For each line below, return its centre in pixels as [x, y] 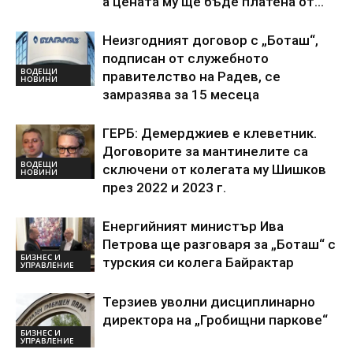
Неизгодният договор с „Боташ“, [210, 41]
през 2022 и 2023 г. [164, 188]
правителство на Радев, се [191, 77]
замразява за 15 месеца [181, 95]
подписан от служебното [186, 59]
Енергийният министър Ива [193, 227]
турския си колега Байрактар [198, 263]
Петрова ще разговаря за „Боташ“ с [219, 245]
